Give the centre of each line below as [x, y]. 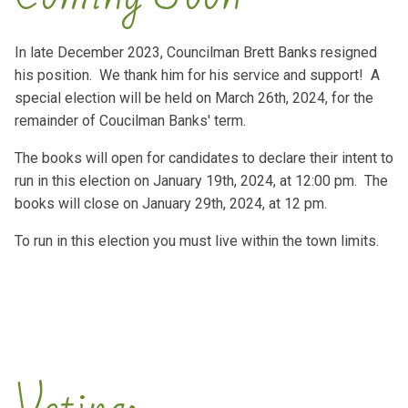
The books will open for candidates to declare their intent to [204, 158]
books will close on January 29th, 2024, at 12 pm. [171, 203]
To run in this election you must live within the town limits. [197, 240]
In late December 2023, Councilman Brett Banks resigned [196, 52]
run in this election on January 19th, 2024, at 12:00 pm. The [201, 180]
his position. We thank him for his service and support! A [197, 75]
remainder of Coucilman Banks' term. [132, 120]
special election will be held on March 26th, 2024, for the [194, 97]
